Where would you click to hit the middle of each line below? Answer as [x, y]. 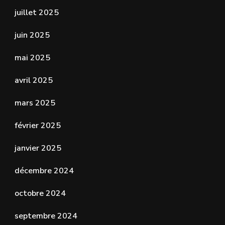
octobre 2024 [40, 193]
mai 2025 [32, 58]
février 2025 [38, 125]
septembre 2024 [46, 216]
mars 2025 [35, 103]
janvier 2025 [38, 148]
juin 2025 [32, 35]
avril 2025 [34, 80]
